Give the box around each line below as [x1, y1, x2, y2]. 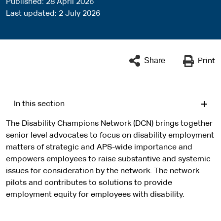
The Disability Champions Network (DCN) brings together [6, 120, 213, 128]
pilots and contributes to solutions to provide [6, 179, 172, 187]
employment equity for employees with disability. [6, 191, 184, 199]
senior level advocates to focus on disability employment [6, 132, 214, 140]
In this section [14, 100, 65, 108]
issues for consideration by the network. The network [6, 167, 199, 175]
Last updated [6, 10, 55, 18]
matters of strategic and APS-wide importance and [6, 144, 192, 151]
